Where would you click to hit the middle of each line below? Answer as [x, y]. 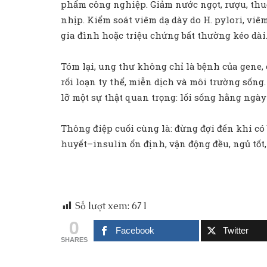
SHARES [74, 239]
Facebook [135, 230]
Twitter [236, 230]
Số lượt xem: [102, 206]
